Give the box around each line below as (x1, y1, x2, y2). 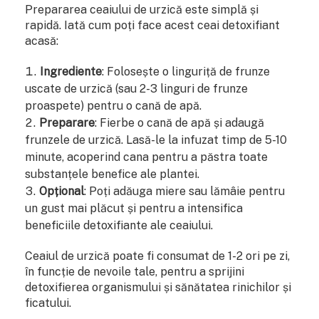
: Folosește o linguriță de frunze (102, 64, 270, 78)
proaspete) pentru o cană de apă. (25, 98, 202, 113)
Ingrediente (40, 64, 102, 78)
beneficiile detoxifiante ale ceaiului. (25, 218, 213, 232)
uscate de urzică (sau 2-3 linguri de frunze (25, 81, 248, 95)
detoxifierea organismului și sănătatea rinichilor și (25, 280, 291, 294)
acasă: (25, 33, 58, 48)
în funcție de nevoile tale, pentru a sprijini (25, 264, 244, 278)
